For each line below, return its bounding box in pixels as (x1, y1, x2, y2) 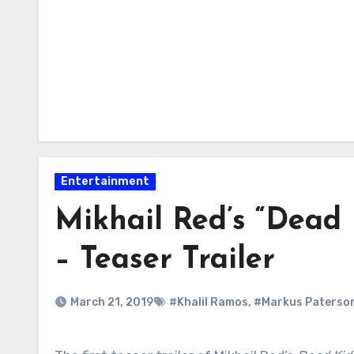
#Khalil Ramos (169, 296, 248, 309)
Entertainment (61, 175, 149, 188)
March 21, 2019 (70, 296, 153, 309)
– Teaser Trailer (55, 245, 275, 276)
